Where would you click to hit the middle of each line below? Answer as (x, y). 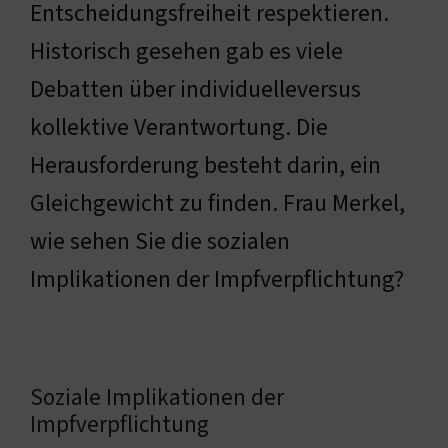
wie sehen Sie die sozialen (160, 241)
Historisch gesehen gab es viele (186, 51)
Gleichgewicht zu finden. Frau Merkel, (217, 203)
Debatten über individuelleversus (195, 89)
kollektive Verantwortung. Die (179, 127)
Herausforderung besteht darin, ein (205, 165)
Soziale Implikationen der (157, 397)
